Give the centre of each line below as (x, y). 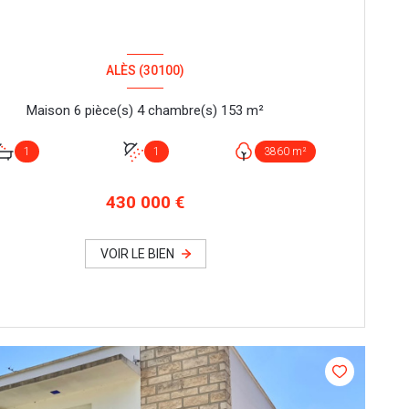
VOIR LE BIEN (137, 253)
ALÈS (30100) (146, 71)
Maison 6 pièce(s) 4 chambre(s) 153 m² (256, 111)
